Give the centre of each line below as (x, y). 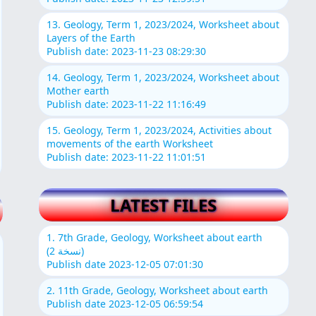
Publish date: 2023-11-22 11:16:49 (126, 104)
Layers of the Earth (91, 38)
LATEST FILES (164, 205)
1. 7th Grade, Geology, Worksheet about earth (154, 237)
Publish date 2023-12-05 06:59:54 (124, 303)
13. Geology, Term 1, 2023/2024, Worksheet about (163, 25)
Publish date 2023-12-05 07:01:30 (124, 264)
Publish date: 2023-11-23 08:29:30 (126, 51)
